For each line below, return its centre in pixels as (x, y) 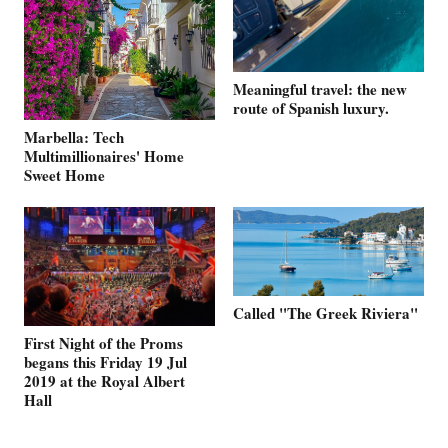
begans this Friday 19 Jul (105, 362)
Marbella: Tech (74, 136)
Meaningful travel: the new (320, 89)
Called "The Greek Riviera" (325, 312)
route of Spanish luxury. (311, 108)
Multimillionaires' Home (104, 155)
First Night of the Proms (103, 343)
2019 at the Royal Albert (104, 381)
